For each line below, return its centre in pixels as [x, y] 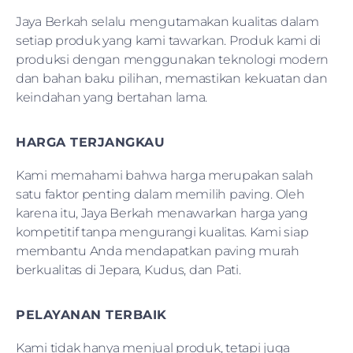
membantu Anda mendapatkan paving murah [158, 251]
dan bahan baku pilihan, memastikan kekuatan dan [172, 78]
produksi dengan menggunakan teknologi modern [173, 59]
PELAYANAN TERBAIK [91, 314]
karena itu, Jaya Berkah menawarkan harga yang [162, 213]
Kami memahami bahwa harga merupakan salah [165, 175]
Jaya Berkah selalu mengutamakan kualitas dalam [167, 21]
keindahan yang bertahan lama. [112, 97]
